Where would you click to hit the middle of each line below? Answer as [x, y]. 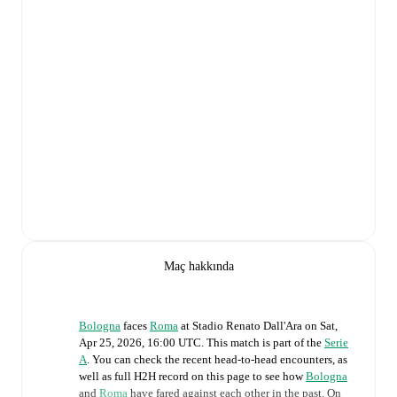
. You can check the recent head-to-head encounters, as [217, 360]
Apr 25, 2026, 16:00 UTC [140, 343]
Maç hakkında [198, 267]
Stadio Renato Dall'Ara [247, 326]
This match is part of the [265, 343]
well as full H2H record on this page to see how [192, 377]
